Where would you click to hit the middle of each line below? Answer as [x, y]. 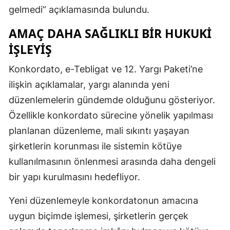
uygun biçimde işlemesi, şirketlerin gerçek [99, 216]
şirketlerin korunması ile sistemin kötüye [95, 146]
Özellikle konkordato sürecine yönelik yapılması [111, 115]
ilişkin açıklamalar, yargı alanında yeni [89, 84]
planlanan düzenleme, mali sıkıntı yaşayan [99, 130]
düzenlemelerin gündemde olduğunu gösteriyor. [112, 100]
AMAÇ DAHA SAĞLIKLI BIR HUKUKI [110, 33]
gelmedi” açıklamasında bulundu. [79, 9]
